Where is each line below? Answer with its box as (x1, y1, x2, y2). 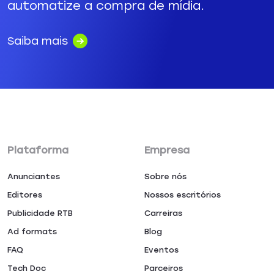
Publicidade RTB (7, 209, 73, 218)
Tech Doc (7, 264, 46, 273)
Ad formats (7, 227, 57, 236)
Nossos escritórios (144, 190, 221, 199)
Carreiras (144, 209, 182, 218)
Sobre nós (144, 172, 187, 181)
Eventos (144, 245, 179, 254)
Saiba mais (7, 34, 68, 48)
